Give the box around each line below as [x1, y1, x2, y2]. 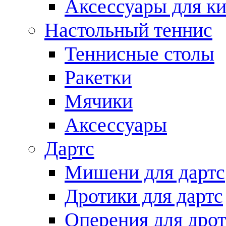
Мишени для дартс [65, 161, 225, 184]
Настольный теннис [44, 19, 212, 41]
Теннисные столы [65, 42, 214, 65]
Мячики [65, 90, 133, 112]
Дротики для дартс [65, 185, 223, 207]
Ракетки [65, 66, 132, 89]
